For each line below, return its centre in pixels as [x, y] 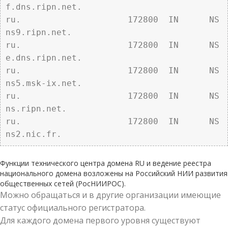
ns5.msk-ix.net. [44, 83]
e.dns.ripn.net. [44, 58]
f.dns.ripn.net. [44, 7]
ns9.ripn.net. [39, 32]
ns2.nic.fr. [36, 134]
